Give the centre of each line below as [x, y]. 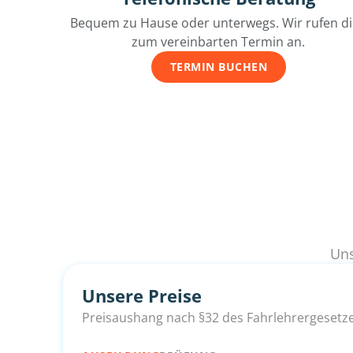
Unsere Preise [142, 296]
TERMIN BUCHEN [219, 67]
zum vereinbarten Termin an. [219, 42]
